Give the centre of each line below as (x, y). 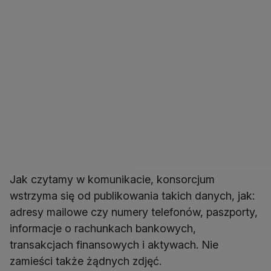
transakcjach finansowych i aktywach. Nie (114, 245)
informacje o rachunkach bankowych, (103, 229)
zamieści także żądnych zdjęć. (86, 261)
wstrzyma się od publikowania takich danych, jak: (132, 196)
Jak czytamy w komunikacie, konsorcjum (112, 180)
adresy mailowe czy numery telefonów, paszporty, (134, 212)
